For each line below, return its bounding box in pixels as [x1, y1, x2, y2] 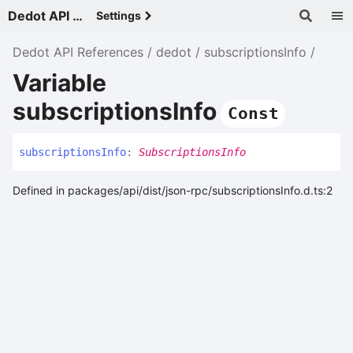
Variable [13, 68, 106, 97]
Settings [96, 9, 141, 22]
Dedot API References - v [72, 8, 83, 24]
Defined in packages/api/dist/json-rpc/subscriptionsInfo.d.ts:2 [13, 184, 333, 198]
